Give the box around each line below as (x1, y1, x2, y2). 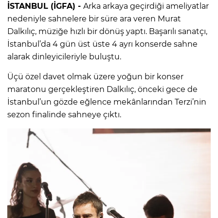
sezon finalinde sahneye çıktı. (7, 109, 121, 119)
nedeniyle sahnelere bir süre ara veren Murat (7, 14, 181, 23)
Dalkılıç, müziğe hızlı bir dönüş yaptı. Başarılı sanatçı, (7, 26, 207, 36)
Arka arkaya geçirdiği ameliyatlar (83, 1, 209, 11)
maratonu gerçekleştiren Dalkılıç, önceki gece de (7, 84, 198, 94)
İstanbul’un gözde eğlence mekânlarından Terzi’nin (7, 97, 206, 107)
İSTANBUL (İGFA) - (7, 1, 83, 11)
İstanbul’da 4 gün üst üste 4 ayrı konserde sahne (7, 39, 198, 49)
